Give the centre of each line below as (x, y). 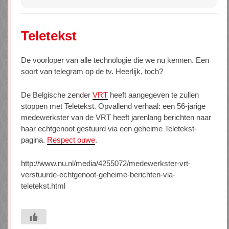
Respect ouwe (71, 140)
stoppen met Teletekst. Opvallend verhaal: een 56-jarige (113, 106)
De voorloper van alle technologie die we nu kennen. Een (115, 60)
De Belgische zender (57, 95)
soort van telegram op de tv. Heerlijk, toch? (92, 72)
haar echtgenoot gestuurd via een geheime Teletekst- (109, 129)
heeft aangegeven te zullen (153, 95)
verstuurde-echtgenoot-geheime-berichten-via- (98, 175)
